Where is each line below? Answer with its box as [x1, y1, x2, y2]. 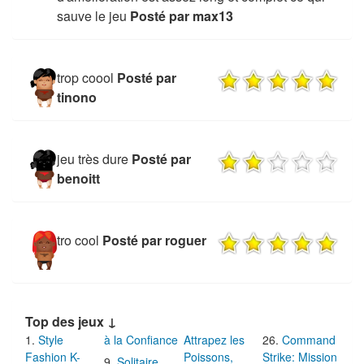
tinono [56, 87, 97, 106]
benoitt [56, 168, 100, 188]
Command [282, 331, 336, 348]
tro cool [56, 230, 99, 249]
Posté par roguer [102, 230, 206, 249]
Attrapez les [183, 331, 245, 348]
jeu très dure [56, 149, 128, 168]
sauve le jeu [56, 6, 127, 25]
